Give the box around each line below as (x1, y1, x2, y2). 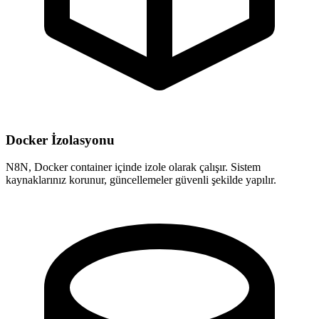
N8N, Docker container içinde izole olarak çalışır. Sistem (6, 161, 261, 174)
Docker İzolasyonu (6, 132, 115, 147)
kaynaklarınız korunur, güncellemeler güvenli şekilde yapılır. (6, 174, 276, 187)
